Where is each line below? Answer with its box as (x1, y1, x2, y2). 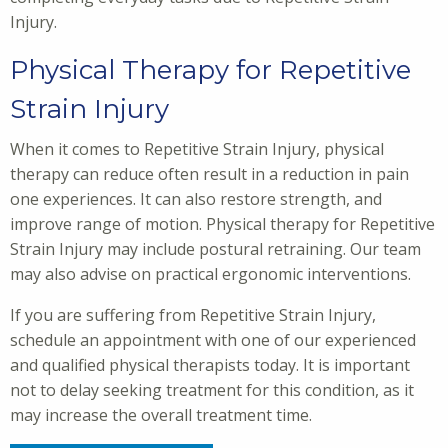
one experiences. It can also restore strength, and (10, 188, 382, 211)
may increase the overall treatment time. (10, 404, 312, 427)
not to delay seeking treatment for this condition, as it (10, 379, 414, 402)
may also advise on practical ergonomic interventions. (10, 263, 415, 286)
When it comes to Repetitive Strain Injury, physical (10, 138, 384, 161)
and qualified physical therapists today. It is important (10, 354, 410, 377)
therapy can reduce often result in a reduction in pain (10, 163, 409, 186)
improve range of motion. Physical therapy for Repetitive (10, 213, 435, 236)
